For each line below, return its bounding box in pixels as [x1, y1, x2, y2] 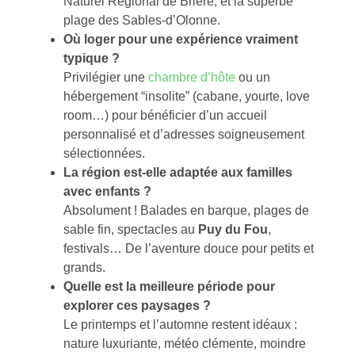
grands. [63, 261, 105, 275]
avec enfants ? [63, 185, 151, 199]
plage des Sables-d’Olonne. [63, 13, 220, 28]
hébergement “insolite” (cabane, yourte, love [63, 90, 310, 104]
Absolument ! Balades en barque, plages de [63, 204, 309, 218]
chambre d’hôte [148, 71, 235, 85]
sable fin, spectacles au [63, 223, 198, 237]
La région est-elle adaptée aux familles [63, 166, 292, 180]
